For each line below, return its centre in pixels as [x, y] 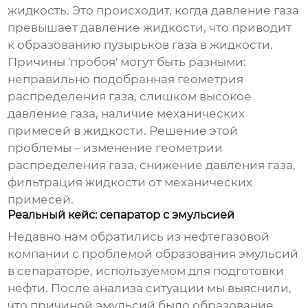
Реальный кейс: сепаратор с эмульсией [121, 215]
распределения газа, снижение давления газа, [152, 165]
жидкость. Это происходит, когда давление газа [154, 11]
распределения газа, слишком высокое [130, 97]
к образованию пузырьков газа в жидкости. [141, 45]
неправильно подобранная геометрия [126, 79]
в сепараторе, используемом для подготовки [146, 271]
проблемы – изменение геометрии [115, 148]
